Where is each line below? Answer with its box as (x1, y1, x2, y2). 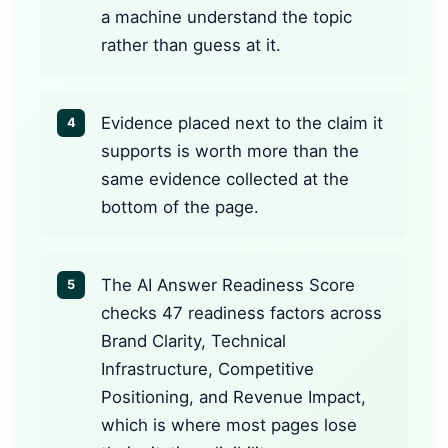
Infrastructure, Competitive (101, 358, 314, 379)
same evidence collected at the (101, 168, 349, 189)
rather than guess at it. (101, 34, 281, 55)
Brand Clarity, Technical (101, 330, 286, 351)
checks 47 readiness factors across (101, 302, 382, 323)
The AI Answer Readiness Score (101, 274, 355, 295)
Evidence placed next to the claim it (101, 112, 383, 133)
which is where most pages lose (101, 414, 357, 435)
